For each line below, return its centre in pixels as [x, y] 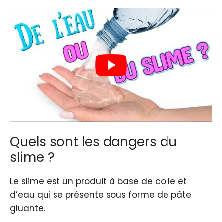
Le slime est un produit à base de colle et [98, 182]
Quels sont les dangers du [93, 142]
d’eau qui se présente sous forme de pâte [101, 195]
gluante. [28, 208]
